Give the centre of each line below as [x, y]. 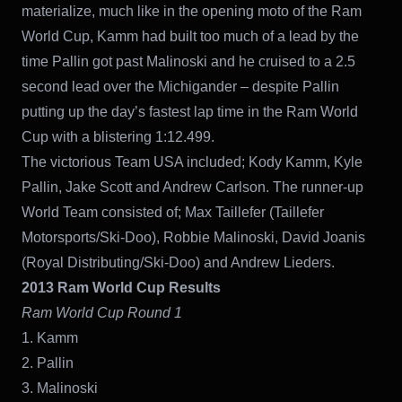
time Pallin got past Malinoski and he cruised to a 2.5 [188, 61]
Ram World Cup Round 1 [102, 312]
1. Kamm [50, 337]
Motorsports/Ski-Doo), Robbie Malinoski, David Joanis [193, 237]
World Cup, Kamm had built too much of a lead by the [190, 36]
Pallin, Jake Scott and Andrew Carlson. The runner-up [192, 187]
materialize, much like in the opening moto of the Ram [192, 11]
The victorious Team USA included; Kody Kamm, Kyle [192, 162]
